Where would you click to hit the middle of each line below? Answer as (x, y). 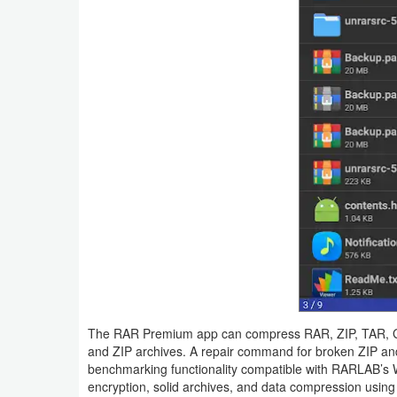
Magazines (60, 246)
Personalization (73, 328)
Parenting (56, 287)
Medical (51, 58)
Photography (65, 369)
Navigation (59, 18)
